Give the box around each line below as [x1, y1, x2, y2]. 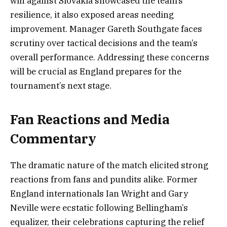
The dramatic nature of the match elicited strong [10, 160, 208, 171]
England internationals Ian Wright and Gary [10, 188, 188, 200]
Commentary [10, 130, 96, 147]
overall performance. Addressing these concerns [10, 51, 209, 63]
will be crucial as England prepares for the [10, 65, 181, 77]
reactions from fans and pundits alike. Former [10, 174, 198, 185]
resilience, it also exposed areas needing [10, 9, 174, 20]
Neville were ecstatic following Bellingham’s [10, 202, 188, 214]
